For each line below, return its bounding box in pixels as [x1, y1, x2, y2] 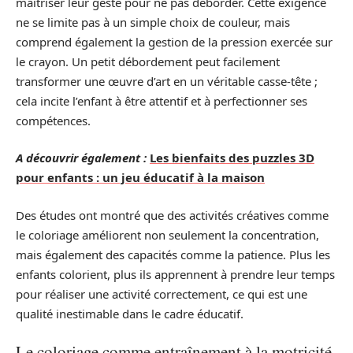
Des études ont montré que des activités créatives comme [16, 206, 329, 223]
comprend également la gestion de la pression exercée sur [16, 33, 333, 50]
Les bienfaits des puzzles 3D [150, 150, 314, 166]
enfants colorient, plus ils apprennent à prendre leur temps [16, 266, 335, 282]
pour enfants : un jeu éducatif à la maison [16, 169, 265, 186]
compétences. [16, 112, 91, 128]
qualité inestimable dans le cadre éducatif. [16, 305, 243, 321]
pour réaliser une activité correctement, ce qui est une [16, 285, 307, 302]
